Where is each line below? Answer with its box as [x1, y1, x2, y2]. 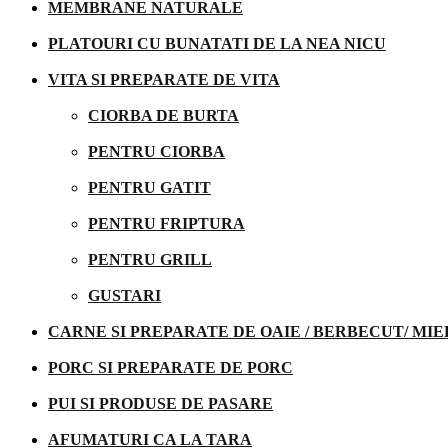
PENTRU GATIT [88, 178, 211, 196]
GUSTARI [88, 286, 161, 304]
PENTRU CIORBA [88, 142, 225, 160]
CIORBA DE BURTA [88, 106, 239, 124]
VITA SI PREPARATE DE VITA [48, 70, 280, 88]
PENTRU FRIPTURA [88, 214, 245, 232]
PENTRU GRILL [88, 250, 212, 268]
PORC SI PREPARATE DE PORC [48, 358, 293, 376]
